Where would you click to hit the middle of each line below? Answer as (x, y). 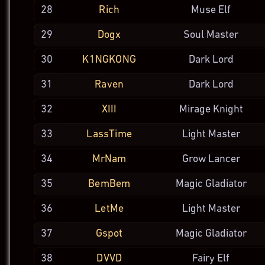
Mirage (195, 110)
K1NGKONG (109, 60)
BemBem (109, 184)
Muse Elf (211, 10)
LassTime (109, 134)
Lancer (224, 159)
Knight (228, 110)
